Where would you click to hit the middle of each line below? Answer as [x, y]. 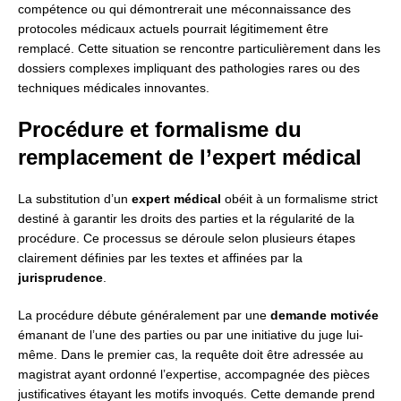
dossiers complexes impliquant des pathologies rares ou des [189, 68]
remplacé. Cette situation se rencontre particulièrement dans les [199, 49]
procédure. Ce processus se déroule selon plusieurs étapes [187, 239]
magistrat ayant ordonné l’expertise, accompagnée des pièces [194, 375]
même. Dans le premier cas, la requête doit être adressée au [191, 355]
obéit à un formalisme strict [299, 199]
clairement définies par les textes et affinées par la [160, 258]
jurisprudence [60, 278]
